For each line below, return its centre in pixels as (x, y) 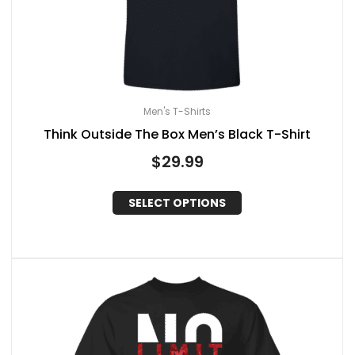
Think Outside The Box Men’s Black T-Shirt (177, 134)
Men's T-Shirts (177, 111)
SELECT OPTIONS (177, 203)
